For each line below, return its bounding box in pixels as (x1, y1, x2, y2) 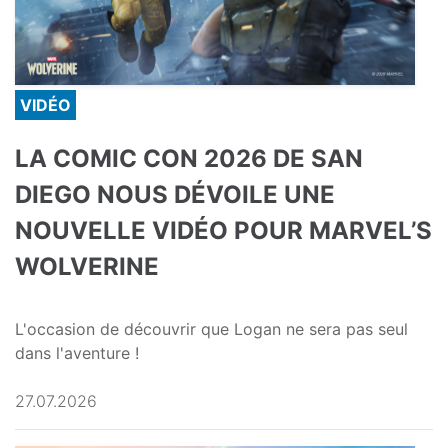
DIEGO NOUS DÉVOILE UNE (15, 180, 335, 210)
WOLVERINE (15, 252, 159, 282)
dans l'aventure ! (15, 343, 139, 364)
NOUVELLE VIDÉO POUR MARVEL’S (15, 216, 432, 246)
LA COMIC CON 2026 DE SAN (15, 144, 363, 174)
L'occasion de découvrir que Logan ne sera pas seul (15, 319, 408, 340)
